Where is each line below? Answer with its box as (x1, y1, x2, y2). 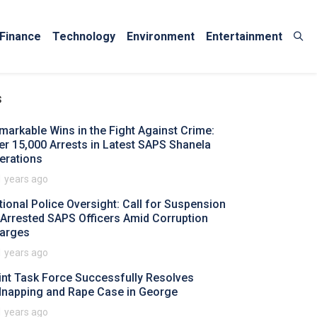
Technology (52, 29, 115, 43)
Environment (127, 29, 195, 43)
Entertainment (206, 29, 282, 43)
